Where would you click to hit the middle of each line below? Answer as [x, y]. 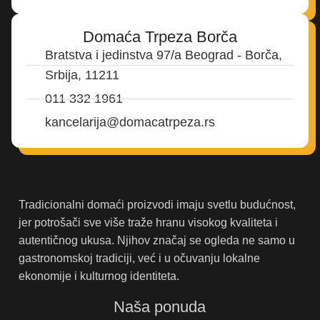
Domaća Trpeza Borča [160, 37]
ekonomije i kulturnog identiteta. [99, 276]
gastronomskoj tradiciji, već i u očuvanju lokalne [139, 259]
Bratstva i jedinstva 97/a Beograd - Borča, [164, 55]
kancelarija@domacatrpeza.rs [130, 122]
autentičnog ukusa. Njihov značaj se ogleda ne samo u [157, 241]
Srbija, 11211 [82, 75]
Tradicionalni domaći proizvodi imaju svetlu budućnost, [157, 205]
